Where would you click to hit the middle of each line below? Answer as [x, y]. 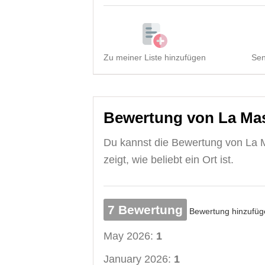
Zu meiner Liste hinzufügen [155, 57]
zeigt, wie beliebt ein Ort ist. [169, 159]
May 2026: [130, 236]
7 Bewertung [145, 209]
